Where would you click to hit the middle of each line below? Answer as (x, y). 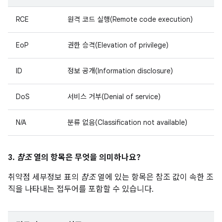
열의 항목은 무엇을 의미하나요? (86, 158)
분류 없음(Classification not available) (127, 122)
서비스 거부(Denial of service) (114, 97)
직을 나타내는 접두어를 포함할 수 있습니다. (81, 189)
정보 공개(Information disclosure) (120, 71)
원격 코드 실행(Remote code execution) (130, 19)
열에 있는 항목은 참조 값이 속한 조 (155, 177)
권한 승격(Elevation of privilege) (118, 45)
